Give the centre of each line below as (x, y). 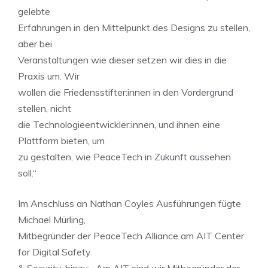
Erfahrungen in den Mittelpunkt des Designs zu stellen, (134, 28)
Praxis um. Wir (49, 76)
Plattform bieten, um (61, 141)
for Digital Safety (54, 252)
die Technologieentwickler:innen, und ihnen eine (119, 124)
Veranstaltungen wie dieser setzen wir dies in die (122, 60)
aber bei (35, 44)
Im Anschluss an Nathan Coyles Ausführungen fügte (130, 203)
